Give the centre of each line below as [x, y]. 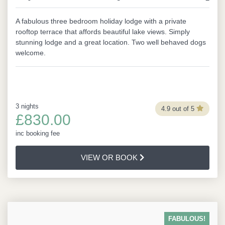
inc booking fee [38, 133]
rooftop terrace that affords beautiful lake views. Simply [103, 32]
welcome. [31, 53]
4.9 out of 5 [178, 108]
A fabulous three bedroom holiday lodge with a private [101, 21]
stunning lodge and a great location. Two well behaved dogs [111, 42]
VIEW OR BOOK [110, 157]
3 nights [27, 106]
